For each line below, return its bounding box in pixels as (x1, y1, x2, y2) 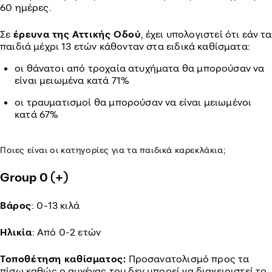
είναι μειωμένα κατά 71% (15, 74, 130, 86)
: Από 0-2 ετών (32, 226, 101, 238)
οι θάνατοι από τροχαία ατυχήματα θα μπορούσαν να (15, 62, 265, 74)
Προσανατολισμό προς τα (126, 253, 250, 265)
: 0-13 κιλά (32, 199, 80, 211)
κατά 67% (15, 108, 59, 120)
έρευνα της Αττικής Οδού (13, 28, 141, 40)
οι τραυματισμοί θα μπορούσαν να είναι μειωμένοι (15, 96, 252, 108)
